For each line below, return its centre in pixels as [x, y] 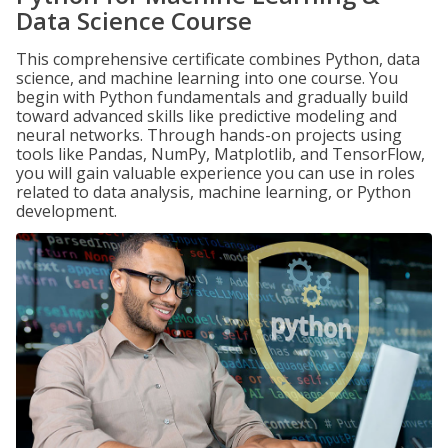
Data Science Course [134, 20]
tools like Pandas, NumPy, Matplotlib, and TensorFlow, [220, 154]
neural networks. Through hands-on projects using [209, 135]
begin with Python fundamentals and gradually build [212, 97]
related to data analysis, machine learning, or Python [213, 192]
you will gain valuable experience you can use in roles [215, 173]
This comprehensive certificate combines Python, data [218, 59]
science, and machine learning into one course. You [207, 78]
